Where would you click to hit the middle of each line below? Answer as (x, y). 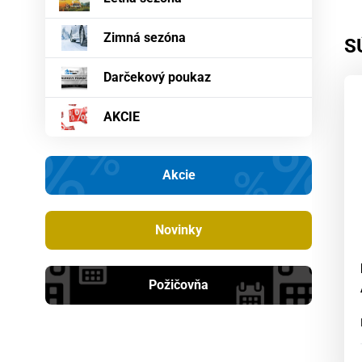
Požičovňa (179, 285)
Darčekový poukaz (157, 78)
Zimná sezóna (145, 38)
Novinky (179, 230)
